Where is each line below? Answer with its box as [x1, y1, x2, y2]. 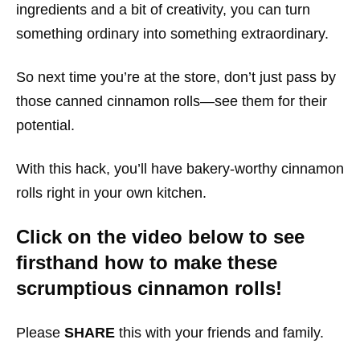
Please [16, 325, 64, 342]
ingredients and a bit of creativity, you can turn [16, 2, 310, 18]
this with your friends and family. [115, 325, 324, 342]
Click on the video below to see [16, 226, 305, 248]
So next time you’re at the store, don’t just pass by [16, 69, 336, 86]
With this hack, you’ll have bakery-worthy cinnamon [16, 161, 344, 178]
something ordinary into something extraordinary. [16, 26, 329, 43]
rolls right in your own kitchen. [16, 185, 207, 202]
